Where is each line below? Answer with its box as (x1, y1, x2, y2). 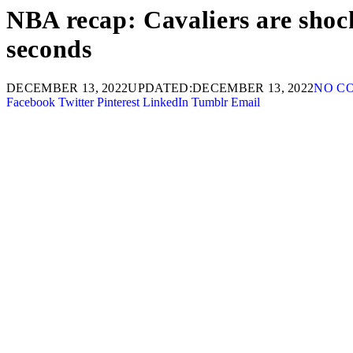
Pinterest (97, 95, 139, 109)
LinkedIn (143, 95, 188, 109)
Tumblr (191, 95, 228, 109)
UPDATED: (128, 80, 193, 95)
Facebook (6, 95, 55, 109)
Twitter (58, 95, 94, 109)
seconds (6, 35, 92, 64)
